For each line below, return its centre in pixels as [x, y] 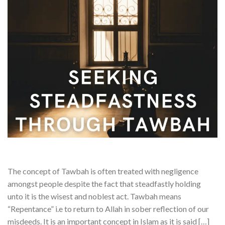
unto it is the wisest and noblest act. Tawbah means [94, 196]
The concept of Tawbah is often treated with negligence [103, 171]
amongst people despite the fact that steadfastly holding [104, 183]
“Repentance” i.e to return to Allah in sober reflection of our [108, 208]
